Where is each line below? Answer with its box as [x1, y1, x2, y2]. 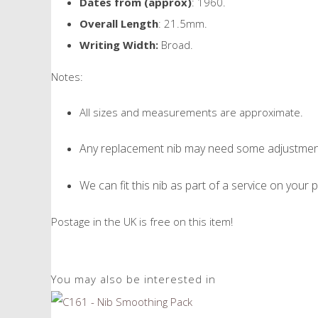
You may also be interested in [51, 272, 216, 287]
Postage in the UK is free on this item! [51, 214, 233, 229]
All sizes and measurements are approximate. [79, 104, 303, 119]
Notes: [51, 69, 83, 84]
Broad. [158, 37, 193, 52]
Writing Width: [79, 37, 158, 52]
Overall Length [79, 16, 158, 31]
